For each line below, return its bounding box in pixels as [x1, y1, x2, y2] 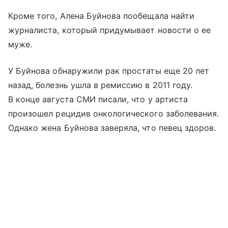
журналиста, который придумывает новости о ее [8, 25, 211, 36]
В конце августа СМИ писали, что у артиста [8, 94, 188, 105]
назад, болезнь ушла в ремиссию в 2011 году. [8, 80, 193, 91]
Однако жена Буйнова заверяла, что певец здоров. [8, 123, 216, 133]
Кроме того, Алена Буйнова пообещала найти [8, 11, 194, 21]
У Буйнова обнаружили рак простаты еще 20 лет [8, 66, 210, 76]
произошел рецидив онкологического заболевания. [8, 108, 219, 119]
